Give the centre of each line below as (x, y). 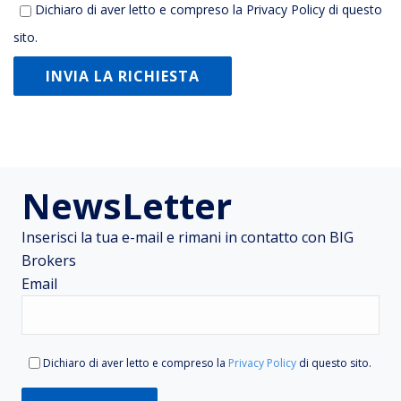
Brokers (49, 261)
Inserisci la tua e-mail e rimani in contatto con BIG (188, 238)
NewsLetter (127, 206)
